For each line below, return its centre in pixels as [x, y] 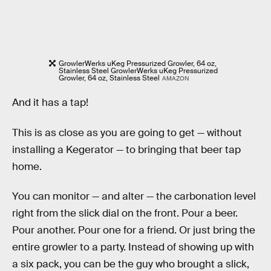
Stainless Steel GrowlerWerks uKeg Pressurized [139, 70]
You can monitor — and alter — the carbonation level [134, 197]
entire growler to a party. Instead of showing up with [133, 247]
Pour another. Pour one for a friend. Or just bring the [134, 230]
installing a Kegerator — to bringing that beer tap [126, 149]
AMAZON [175, 78]
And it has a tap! [50, 103]
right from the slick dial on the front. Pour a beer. [125, 214]
